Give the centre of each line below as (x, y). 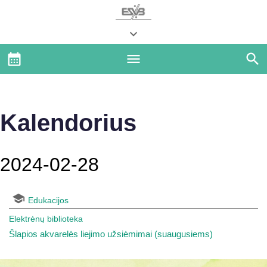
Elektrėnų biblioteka (46, 219)
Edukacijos (48, 200)
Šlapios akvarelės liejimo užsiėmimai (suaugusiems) (111, 234)
